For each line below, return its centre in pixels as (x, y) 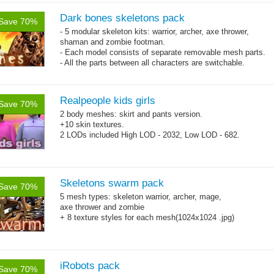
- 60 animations (87, 73)
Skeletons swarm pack (112, 183)
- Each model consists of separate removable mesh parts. (163, 52)
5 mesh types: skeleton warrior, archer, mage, (141, 197)
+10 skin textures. (92, 124)
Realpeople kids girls (108, 101)
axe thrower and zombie (102, 207)
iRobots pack (90, 266)
